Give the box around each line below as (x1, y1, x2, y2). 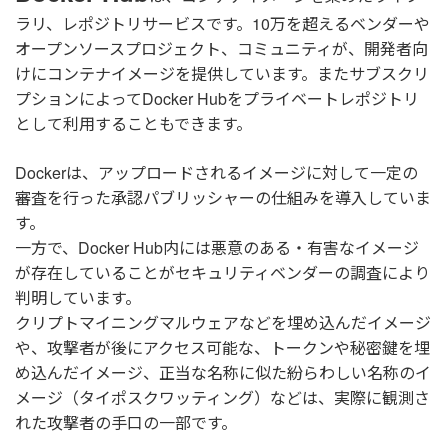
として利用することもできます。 (15, 112, 252, 136)
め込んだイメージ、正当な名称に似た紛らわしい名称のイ (15, 361, 431, 385)
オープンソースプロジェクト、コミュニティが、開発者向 (15, 37, 428, 61)
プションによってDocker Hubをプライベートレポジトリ (15, 87, 419, 111)
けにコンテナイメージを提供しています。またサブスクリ (15, 62, 429, 86)
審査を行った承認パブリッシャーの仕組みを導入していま (15, 186, 431, 210)
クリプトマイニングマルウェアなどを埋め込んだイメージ (15, 311, 431, 335)
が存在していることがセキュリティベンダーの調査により (15, 261, 430, 285)
